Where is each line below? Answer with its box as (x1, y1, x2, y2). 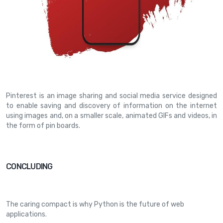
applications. (6, 210, 47, 219)
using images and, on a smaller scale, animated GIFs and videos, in (6, 111, 217, 120)
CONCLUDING (6, 162, 53, 171)
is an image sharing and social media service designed (37, 92, 217, 100)
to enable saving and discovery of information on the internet (6, 102, 217, 110)
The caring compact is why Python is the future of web (6, 200, 184, 209)
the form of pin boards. (6, 121, 80, 130)
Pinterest (6, 92, 37, 100)
